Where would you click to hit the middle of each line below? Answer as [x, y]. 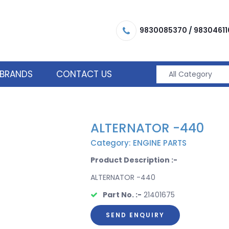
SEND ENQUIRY [135, 215]
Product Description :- [134, 160]
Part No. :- [122, 195]
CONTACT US [84, 74]
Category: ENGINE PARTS [138, 143]
